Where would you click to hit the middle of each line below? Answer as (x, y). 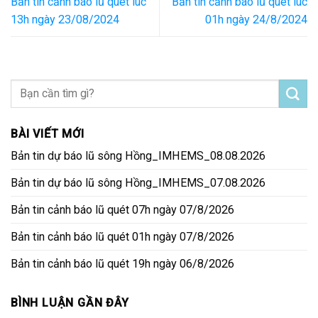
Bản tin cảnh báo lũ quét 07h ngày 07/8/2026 (122, 209)
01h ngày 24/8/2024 (256, 19)
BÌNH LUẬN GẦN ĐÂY (70, 303)
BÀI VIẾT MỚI (48, 133)
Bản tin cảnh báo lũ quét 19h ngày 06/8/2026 (122, 263)
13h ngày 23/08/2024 (65, 19)
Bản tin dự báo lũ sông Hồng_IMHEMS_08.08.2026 (138, 155)
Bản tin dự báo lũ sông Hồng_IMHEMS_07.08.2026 (138, 182)
